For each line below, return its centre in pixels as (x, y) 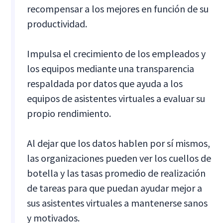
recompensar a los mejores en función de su (118, 8)
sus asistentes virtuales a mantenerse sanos (117, 203)
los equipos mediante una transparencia (111, 68)
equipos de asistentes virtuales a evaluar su (116, 98)
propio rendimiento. (69, 113)
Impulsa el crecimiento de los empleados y (116, 53)
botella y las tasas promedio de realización (116, 173)
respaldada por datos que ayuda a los (105, 83)
